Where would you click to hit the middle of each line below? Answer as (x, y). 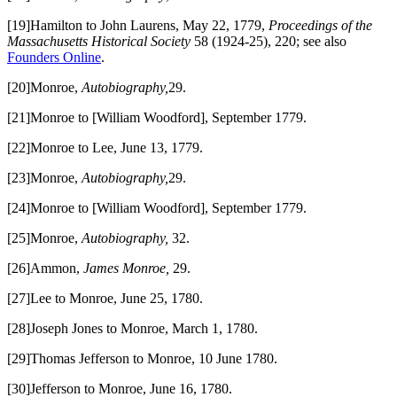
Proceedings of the (320, 25)
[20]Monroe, (44, 87)
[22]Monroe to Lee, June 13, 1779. (105, 147)
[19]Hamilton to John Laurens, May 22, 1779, (138, 25)
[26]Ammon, (45, 268)
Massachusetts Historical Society (101, 41)
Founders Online (54, 57)
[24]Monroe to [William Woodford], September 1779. (157, 207)
